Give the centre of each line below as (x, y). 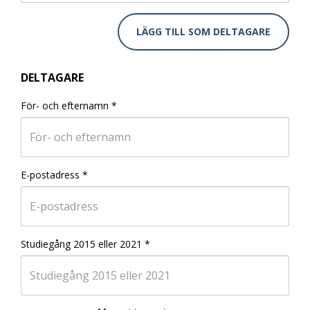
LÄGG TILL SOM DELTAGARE (203, 31)
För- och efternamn (65, 106)
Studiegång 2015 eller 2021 (81, 244)
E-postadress (50, 175)
